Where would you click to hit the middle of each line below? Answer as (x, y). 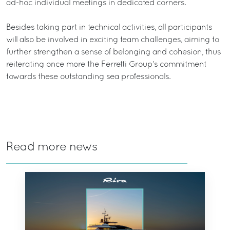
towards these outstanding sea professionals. (88, 77)
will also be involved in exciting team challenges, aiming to (113, 40)
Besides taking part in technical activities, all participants (109, 28)
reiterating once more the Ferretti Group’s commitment (106, 65)
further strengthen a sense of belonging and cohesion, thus (113, 52)
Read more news (52, 148)
